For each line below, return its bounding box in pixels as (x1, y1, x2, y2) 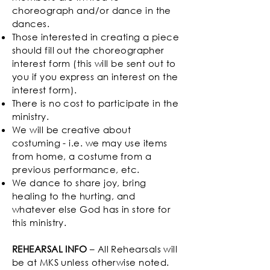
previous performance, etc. (12, 163, 140, 176)
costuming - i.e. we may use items (12, 137, 168, 149)
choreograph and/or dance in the (12, 4, 171, 17)
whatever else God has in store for (12, 203, 171, 216)
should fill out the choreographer (12, 44, 165, 57)
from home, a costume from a (12, 150, 152, 163)
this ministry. (12, 216, 67, 229)
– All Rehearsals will (87, 243, 178, 256)
